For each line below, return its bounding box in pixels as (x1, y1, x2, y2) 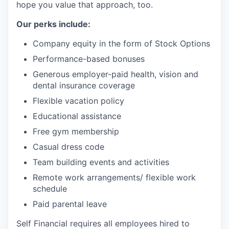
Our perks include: (16, 19, 90, 29)
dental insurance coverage (33, 80, 135, 90)
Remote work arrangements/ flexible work (33, 172, 196, 182)
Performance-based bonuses (33, 54, 145, 64)
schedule (33, 184, 67, 194)
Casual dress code (33, 142, 104, 152)
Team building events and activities (33, 157, 169, 167)
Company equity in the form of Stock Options (33, 38, 210, 49)
